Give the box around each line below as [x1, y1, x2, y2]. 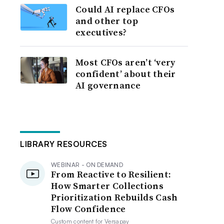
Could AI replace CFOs [75, 3, 175, 15]
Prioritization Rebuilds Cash [51, 191, 178, 203]
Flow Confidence [51, 202, 126, 215]
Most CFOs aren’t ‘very [75, 56, 175, 68]
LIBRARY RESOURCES [20, 139, 107, 149]
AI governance [75, 79, 140, 91]
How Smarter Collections [51, 179, 163, 192]
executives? [75, 26, 127, 38]
